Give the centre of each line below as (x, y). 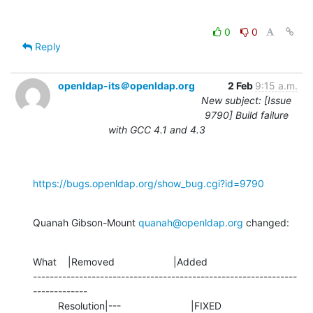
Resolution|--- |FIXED (45, 305)
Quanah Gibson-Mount (86, 222)
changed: (266, 222)
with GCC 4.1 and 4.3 (156, 129)
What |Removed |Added (120, 261)
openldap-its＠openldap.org (126, 85)
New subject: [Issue (246, 100)
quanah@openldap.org (191, 222)
